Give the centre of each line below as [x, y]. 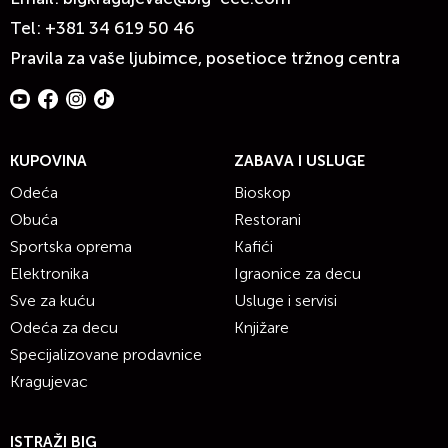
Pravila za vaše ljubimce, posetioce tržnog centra [205, 58]
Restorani [267, 219]
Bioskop [262, 192]
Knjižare [261, 327]
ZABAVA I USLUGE [299, 161]
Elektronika [49, 273]
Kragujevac [49, 381]
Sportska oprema [71, 246]
